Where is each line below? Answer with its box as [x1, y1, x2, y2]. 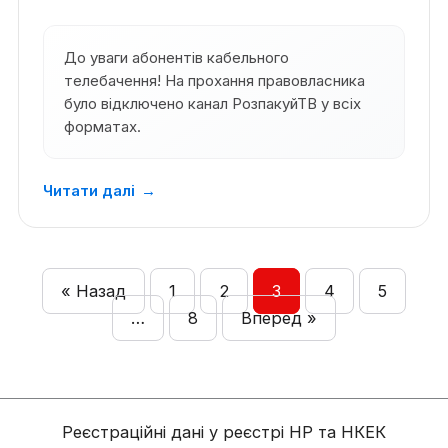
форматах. [63, 117, 141, 137]
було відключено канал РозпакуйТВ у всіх [63, 94, 361, 114]
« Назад [61, 281, 126, 302]
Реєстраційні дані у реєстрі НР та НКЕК [62, 422, 386, 442]
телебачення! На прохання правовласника [63, 71, 365, 91]
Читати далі [42, 181, 135, 201]
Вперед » [241, 308, 317, 329]
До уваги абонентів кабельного [63, 48, 289, 68]
